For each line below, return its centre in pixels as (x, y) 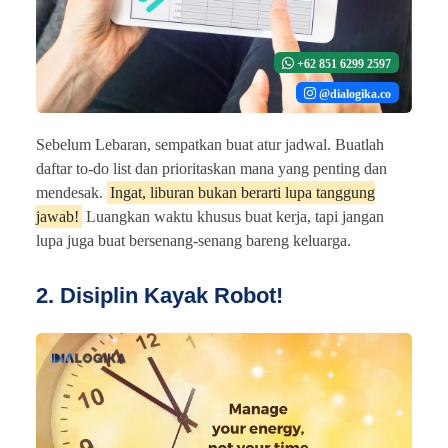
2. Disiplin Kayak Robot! (159, 296)
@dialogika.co (354, 93)
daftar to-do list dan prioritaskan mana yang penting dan (211, 169)
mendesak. (71, 193)
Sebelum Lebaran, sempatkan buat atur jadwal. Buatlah (210, 145)
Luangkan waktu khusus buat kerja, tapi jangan (233, 217)
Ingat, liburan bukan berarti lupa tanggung (242, 193)
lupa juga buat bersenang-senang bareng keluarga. (193, 241)
